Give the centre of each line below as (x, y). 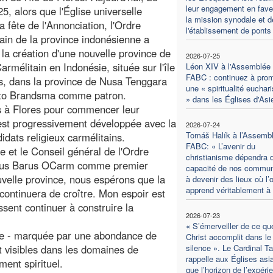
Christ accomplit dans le (228, 236)
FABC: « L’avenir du (220, 146)
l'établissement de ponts (228, 30)
